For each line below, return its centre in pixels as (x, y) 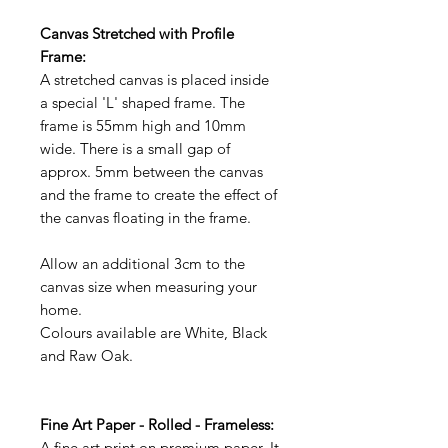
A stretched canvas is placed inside (154, 79)
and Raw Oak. (86, 355)
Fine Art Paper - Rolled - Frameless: (157, 424)
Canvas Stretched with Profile (137, 33)
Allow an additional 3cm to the (142, 263)
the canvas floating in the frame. (145, 217)
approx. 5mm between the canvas (151, 171)
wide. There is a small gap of (135, 148)
